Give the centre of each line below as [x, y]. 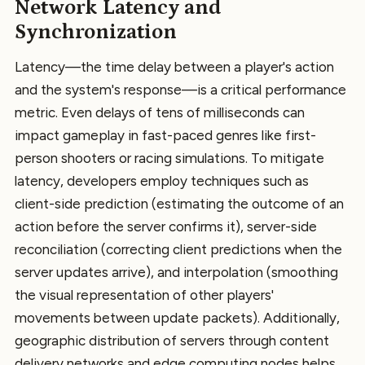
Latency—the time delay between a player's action [174, 67]
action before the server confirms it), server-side [166, 227]
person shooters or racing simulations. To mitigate [169, 158]
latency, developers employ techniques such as [162, 181]
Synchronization [96, 33]
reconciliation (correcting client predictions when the [178, 250]
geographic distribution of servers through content [172, 341]
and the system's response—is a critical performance [180, 90]
